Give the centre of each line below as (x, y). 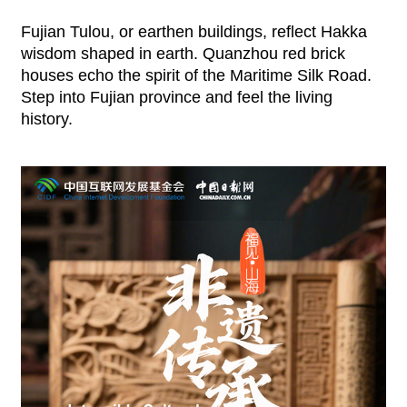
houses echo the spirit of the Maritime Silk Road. (196, 76)
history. (46, 119)
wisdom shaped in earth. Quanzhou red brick (183, 54)
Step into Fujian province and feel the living (176, 98)
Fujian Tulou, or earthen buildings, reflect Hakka (194, 32)
